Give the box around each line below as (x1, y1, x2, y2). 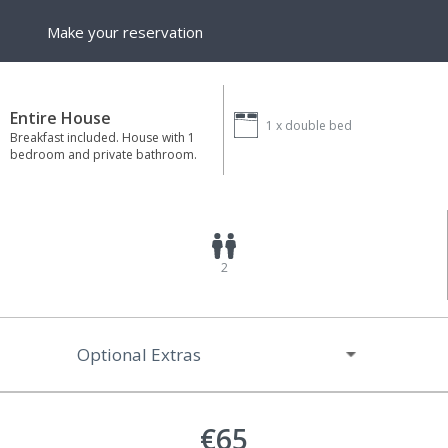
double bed (285, 116, 352, 134)
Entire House (10, 107, 111, 130)
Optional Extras (77, 343, 202, 367)
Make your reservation (47, 22, 204, 43)
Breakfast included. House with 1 (10, 129, 195, 147)
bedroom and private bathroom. (10, 146, 197, 164)
